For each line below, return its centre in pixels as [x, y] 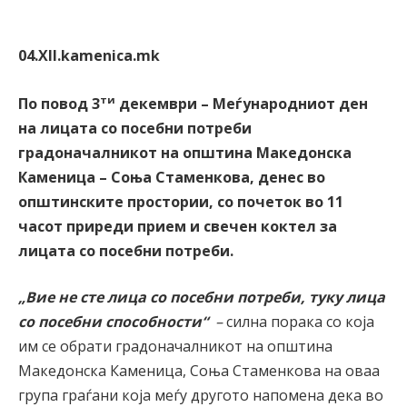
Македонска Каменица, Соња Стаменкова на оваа [199, 371]
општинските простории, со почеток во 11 [181, 201]
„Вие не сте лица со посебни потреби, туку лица [202, 298]
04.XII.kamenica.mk [89, 55]
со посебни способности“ [113, 322]
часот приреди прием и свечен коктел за [178, 226]
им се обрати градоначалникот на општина [175, 347]
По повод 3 [59, 103]
